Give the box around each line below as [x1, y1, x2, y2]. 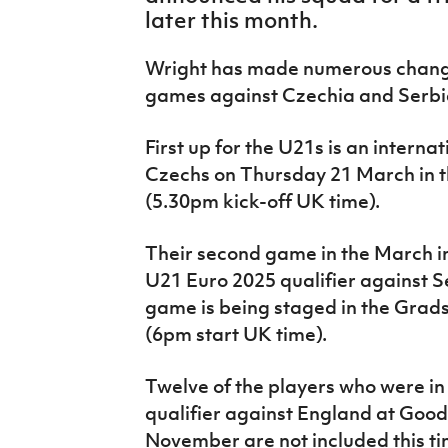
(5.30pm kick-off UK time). [144, 188, 380, 213]
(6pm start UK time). [144, 321, 327, 346]
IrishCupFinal [15, 5, 120, 27]
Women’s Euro [15, 51, 128, 73]
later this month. [144, 5, 318, 34]
